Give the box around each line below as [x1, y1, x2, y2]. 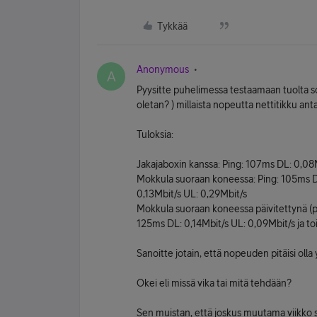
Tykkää [157, 21, 188, 32]
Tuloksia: [137, 129, 173, 140]
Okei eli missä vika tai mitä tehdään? [137, 277, 292, 289]
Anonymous [137, 64, 189, 75]
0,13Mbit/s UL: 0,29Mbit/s [137, 188, 247, 200]
